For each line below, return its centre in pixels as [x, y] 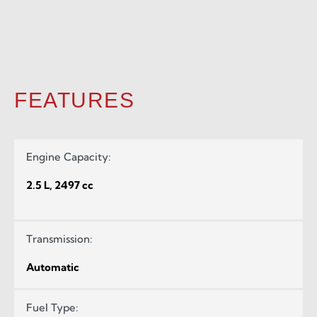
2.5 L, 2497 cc [60, 185]
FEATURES [74, 100]
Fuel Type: [52, 307]
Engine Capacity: [68, 156]
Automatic [53, 267]
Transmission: [59, 238]
